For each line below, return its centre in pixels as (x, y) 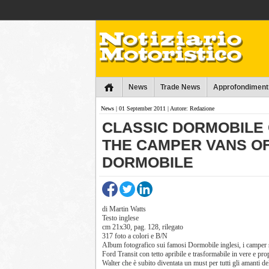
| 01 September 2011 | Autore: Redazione (164, 108)
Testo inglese (120, 218)
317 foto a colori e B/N (135, 236)
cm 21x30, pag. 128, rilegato (143, 227)
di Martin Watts (124, 209)
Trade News (180, 87)
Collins (124, 9)
